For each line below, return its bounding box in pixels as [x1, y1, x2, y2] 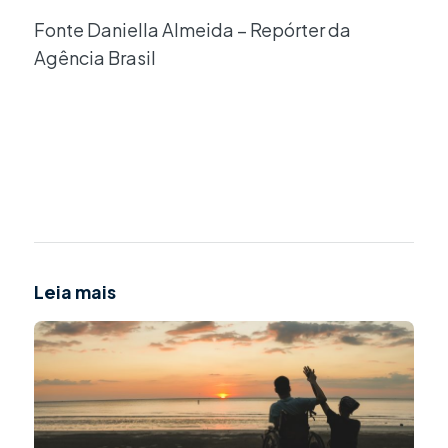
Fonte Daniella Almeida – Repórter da [34, 17, 351, 41]
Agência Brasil [34, 45, 156, 69]
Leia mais [34, 280, 116, 304]
